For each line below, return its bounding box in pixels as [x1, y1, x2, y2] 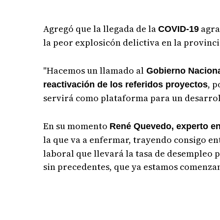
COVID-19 [158, 24, 199, 34]
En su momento [43, 120, 110, 132]
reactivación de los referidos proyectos [43, 80, 208, 89]
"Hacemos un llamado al [43, 64, 144, 77]
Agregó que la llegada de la [43, 23, 159, 35]
